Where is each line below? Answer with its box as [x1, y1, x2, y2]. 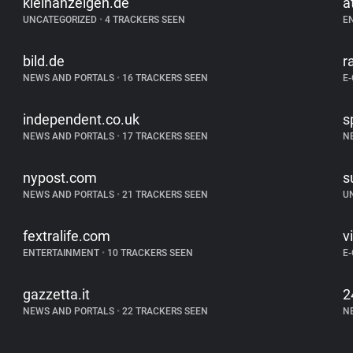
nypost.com [23, 169, 98, 186]
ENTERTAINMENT [23, 247, 102, 258]
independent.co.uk [23, 111, 140, 128]
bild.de [23, 53, 65, 69]
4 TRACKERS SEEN [102, 14, 186, 25]
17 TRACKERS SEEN [120, 131, 209, 142]
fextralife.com [23, 228, 111, 244]
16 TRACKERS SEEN [120, 72, 209, 84]
